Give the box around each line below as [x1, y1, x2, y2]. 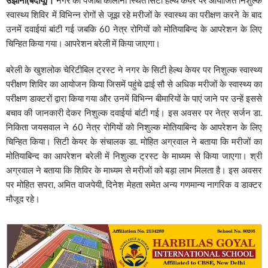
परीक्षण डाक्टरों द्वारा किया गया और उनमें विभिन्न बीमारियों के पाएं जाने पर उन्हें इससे [6, 92, 262, 103]
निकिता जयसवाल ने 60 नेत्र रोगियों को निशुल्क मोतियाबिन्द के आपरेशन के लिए [6, 121, 262, 132]
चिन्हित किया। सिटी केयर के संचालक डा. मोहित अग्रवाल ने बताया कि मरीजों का [6, 135, 262, 147]
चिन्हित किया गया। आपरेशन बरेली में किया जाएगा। [6, 37, 160, 48]
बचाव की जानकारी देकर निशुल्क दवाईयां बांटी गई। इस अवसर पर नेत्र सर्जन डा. [6, 106, 262, 118]
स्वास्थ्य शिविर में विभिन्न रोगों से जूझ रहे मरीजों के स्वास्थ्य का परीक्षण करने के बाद [6, 8, 262, 20]
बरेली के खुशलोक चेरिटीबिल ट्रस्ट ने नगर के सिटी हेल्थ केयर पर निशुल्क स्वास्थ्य [6, 63, 262, 75]
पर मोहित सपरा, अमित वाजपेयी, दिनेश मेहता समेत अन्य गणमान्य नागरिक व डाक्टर [6, 178, 262, 190]
